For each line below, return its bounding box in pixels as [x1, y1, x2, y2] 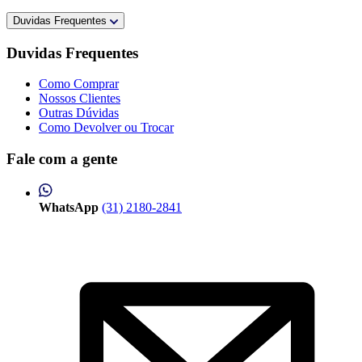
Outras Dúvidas [39, 106, 119, 120]
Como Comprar [39, 77, 119, 91]
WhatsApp [39, 200, 99, 214]
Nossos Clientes [39, 91, 120, 106]
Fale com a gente [6, 150, 117, 168]
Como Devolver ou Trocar [39, 120, 174, 135]
